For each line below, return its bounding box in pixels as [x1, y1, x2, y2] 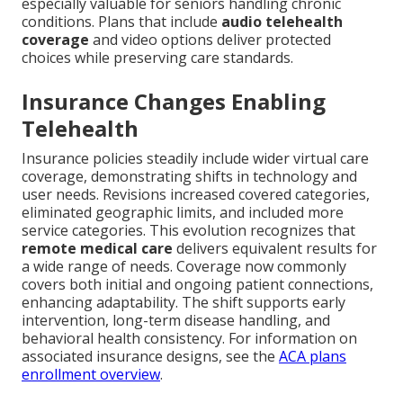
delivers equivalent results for [173, 238, 377, 259]
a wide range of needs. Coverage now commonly [22, 256, 346, 277]
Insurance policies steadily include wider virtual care [22, 148, 369, 169]
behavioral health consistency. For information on [22, 328, 357, 349]
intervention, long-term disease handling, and [22, 310, 330, 331]
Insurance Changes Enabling [22, 86, 326, 117]
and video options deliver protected [89, 30, 331, 50]
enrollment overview [22, 364, 160, 385]
